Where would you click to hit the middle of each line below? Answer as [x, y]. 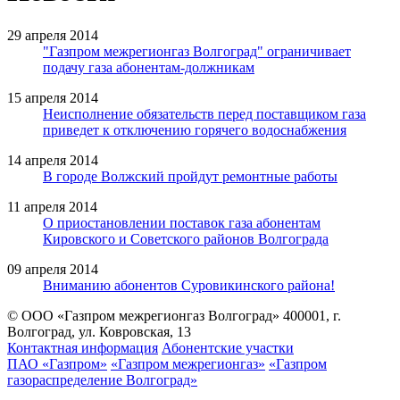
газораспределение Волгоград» [102, 379]
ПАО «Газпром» [57, 363]
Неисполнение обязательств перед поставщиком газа [204, 113]
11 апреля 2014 [52, 206]
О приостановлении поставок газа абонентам [182, 222]
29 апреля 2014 [53, 35]
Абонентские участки [228, 347]
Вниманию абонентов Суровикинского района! [189, 285]
